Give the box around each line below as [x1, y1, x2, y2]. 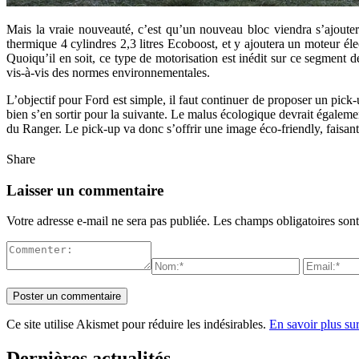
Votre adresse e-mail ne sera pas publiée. [6, 214, 210, 228]
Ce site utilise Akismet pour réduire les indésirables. [6, 317, 269, 332]
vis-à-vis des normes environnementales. [6, 65, 210, 79]
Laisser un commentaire [6, 181, 163, 199]
